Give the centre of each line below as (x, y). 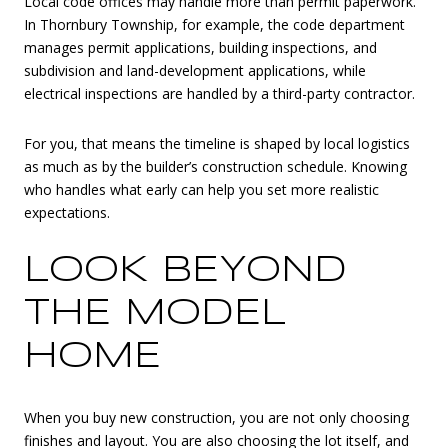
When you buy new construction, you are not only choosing (216, 418)
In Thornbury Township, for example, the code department (214, 25)
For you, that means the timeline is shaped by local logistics (217, 143)
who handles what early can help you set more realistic (201, 189)
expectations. (67, 212)
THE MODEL (155, 314)
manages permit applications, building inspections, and (200, 48)
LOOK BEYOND (185, 271)
